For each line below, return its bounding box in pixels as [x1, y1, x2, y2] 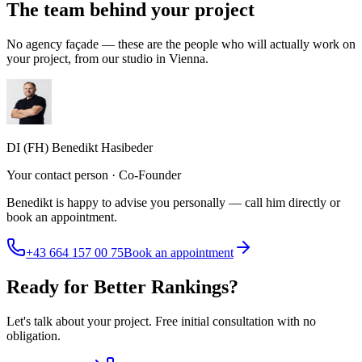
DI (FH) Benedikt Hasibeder [6, 140, 153, 154]
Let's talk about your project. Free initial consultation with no [6, 314, 316, 328]
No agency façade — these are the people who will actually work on [6, 36, 356, 51]
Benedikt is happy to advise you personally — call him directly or [6, 195, 340, 209]
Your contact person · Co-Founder [6, 167, 181, 182]
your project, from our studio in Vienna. [6, 51, 208, 65]
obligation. [6, 328, 61, 343]
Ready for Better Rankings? [6, 276, 238, 297]
